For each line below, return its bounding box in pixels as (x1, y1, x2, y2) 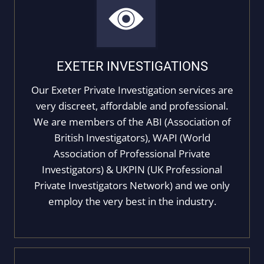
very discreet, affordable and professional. (36, 99, 228, 113)
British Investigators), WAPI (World (54, 131, 210, 144)
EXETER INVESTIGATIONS (56, 59, 208, 74)
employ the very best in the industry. (48, 194, 216, 208)
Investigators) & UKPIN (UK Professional (42, 163, 222, 176)
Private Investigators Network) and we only (34, 179, 230, 192)
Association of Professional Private (54, 147, 210, 160)
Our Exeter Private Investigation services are (31, 83, 233, 97)
